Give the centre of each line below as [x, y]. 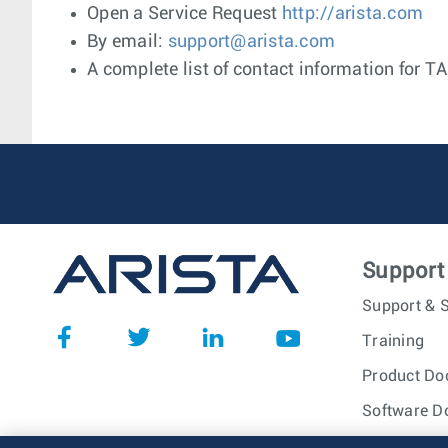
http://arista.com [350, 14]
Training [393, 341]
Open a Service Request [182, 14]
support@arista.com [251, 42]
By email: [127, 42]
